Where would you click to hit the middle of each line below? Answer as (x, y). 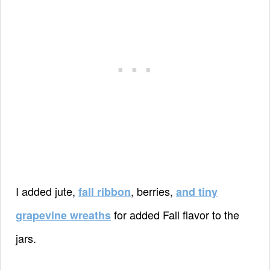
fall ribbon (105, 191)
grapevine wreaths (63, 215)
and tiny (197, 191)
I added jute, (47, 191)
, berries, (153, 191)
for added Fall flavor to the (175, 214)
